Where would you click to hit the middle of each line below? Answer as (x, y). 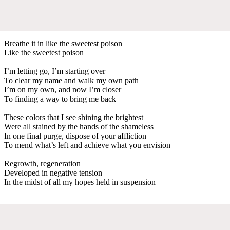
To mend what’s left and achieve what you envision (87, 145)
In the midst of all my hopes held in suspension (80, 182)
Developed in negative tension (53, 172)
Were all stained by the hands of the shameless (79, 126)
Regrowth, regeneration (42, 163)
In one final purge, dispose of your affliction (75, 136)
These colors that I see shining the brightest (74, 117)
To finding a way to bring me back (60, 99)
